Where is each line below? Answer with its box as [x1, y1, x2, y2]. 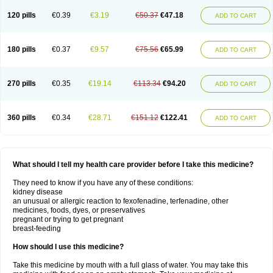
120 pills [7, 11, 36, 19]
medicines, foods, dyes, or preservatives [13, 206, 145, 214]
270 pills [7, 79, 36, 88]
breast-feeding [13, 224, 61, 233]
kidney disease [13, 188, 63, 196]
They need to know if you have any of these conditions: [13, 179, 193, 187]
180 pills [7, 45, 36, 54]
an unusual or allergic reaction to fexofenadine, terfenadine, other [13, 197, 229, 205]
